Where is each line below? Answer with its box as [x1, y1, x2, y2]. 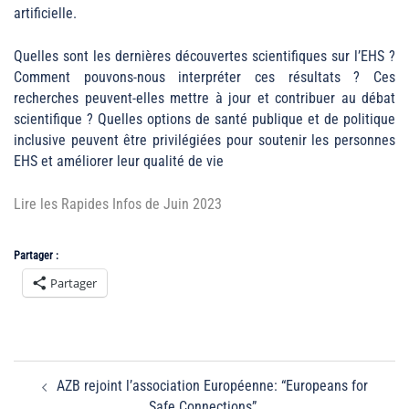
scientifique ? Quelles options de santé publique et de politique [14, 110, 395, 128]
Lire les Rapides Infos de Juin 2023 [14, 194, 222, 213]
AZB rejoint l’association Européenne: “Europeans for [56, 377, 368, 395]
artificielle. [14, 4, 77, 22]
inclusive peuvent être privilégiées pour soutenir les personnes [14, 131, 395, 149]
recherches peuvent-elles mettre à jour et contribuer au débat [14, 89, 395, 107]
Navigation [13, 360, 108, 386]
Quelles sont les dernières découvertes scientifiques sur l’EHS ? [14, 47, 395, 65]
